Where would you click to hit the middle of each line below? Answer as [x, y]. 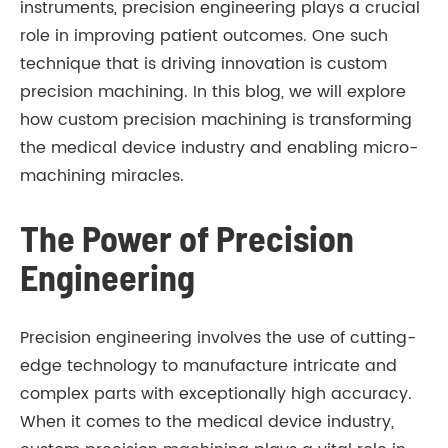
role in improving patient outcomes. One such [204, 36]
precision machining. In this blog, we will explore [213, 92]
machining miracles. [102, 176]
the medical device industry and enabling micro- [219, 148]
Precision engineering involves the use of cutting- [218, 338]
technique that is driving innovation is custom [203, 64]
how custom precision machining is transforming [216, 120]
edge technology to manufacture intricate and [208, 366]
